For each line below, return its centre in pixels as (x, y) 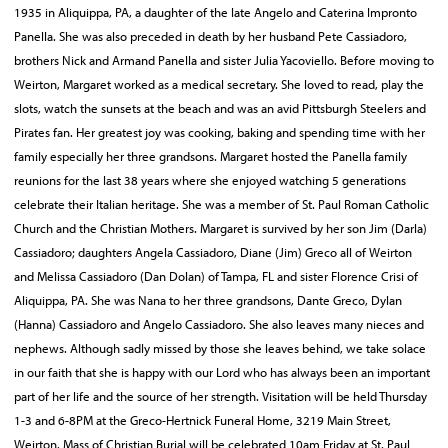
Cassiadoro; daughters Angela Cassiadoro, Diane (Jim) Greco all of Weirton (213, 252)
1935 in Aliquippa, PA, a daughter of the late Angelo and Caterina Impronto (215, 12)
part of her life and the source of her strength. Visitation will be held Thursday (220, 396)
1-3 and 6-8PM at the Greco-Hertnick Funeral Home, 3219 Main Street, (202, 420)
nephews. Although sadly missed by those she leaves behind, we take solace (220, 348)
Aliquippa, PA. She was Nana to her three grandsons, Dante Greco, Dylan (208, 300)
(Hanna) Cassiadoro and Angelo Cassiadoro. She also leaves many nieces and (219, 324)
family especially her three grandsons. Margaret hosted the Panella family (210, 156)
